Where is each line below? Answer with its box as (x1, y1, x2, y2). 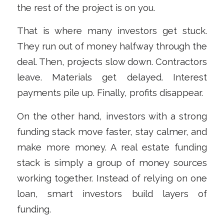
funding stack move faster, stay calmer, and (16, 126, 207, 137)
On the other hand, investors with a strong (16, 111, 207, 122)
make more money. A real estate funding (16, 142, 207, 153)
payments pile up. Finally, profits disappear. (16, 87, 203, 98)
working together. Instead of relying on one (16, 173, 207, 184)
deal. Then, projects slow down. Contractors (16, 56, 207, 67)
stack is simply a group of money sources (16, 157, 207, 168)
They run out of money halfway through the (16, 41, 207, 52)
